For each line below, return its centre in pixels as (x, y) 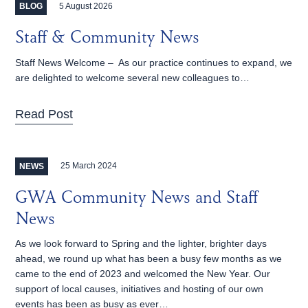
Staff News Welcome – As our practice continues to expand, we (154, 62)
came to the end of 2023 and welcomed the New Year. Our (143, 274)
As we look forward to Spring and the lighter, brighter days (141, 244)
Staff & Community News (108, 40)
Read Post (44, 114)
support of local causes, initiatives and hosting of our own (140, 289)
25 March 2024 (89, 166)
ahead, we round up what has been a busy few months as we (149, 259)
